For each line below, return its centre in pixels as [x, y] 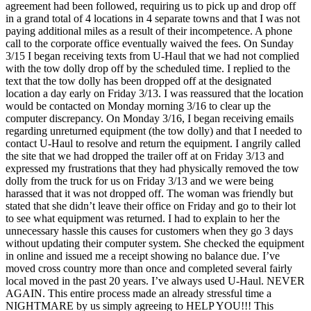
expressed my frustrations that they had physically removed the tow [152, 169]
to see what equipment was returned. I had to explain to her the [143, 219]
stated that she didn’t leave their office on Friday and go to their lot [151, 206]
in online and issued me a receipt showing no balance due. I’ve [143, 256]
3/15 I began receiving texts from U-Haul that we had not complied [152, 56]
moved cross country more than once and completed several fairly [149, 269]
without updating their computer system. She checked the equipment [155, 244]
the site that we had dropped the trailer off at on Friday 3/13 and [145, 156]
